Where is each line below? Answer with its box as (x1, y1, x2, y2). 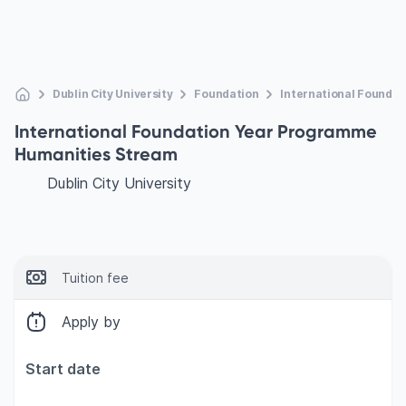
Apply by (62, 313, 121, 331)
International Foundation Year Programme (14, 120, 377, 142)
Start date (25, 360, 101, 378)
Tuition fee (62, 269, 129, 285)
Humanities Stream (14, 142, 178, 165)
